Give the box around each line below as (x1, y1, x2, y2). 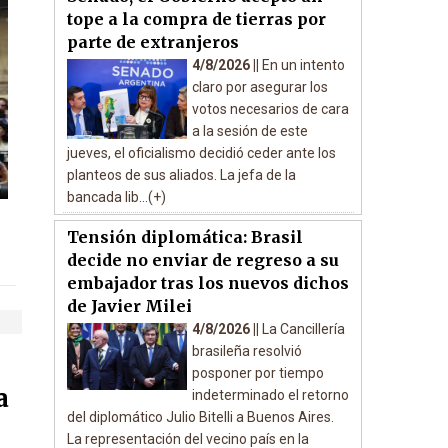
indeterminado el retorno (191, 387, 349, 403)
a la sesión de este (191, 123, 308, 139)
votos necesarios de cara (191, 101, 349, 117)
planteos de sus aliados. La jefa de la (66, 167, 296, 183)
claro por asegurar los (191, 79, 328, 95)
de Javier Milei (66, 296, 192, 316)
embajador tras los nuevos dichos (66, 273, 349, 293)
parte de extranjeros (66, 32, 239, 52)
